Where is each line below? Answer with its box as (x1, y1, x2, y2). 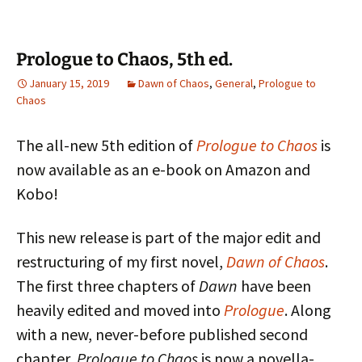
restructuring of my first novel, (16, 250, 226, 271)
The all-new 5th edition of (16, 134, 196, 155)
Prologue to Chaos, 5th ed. (16, 48, 233, 70)
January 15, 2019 (29, 75, 109, 90)
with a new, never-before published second (16, 323, 308, 344)
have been (238, 275, 311, 296)
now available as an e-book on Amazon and (16, 158, 310, 179)
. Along (284, 299, 331, 320)
